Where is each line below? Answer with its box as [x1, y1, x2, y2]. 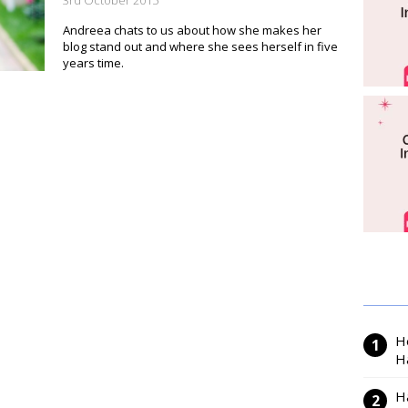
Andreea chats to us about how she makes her [63, 22, 321, 38]
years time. [63, 55, 124, 71]
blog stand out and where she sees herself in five [63, 38, 338, 55]
